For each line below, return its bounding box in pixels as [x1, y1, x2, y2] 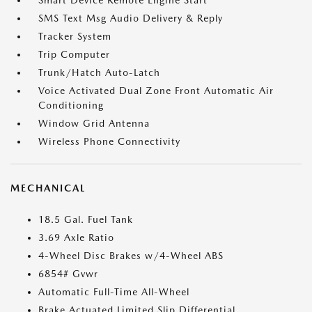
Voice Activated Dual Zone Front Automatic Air [38, 85, 274, 96]
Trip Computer [38, 49, 110, 60]
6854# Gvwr [38, 268, 98, 279]
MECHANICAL [10, 182, 86, 194]
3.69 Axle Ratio [38, 232, 114, 243]
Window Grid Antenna [38, 118, 150, 129]
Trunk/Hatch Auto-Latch [38, 67, 160, 78]
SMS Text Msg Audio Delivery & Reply [38, 13, 223, 24]
